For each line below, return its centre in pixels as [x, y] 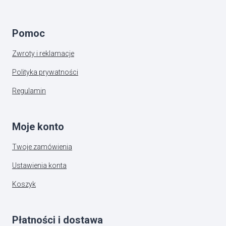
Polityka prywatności [45, 72]
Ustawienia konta [39, 166]
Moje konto [38, 127]
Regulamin [29, 91]
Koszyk [24, 184]
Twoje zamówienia [42, 147]
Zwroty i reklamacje [43, 54]
